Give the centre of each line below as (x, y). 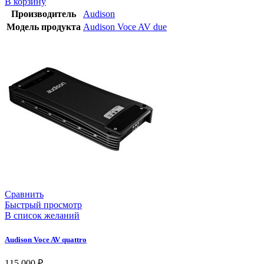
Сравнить (24, 194)
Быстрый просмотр (43, 205)
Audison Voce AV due (125, 27)
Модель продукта (44, 27)
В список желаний (42, 216)
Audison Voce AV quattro (46, 239)
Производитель (44, 14)
